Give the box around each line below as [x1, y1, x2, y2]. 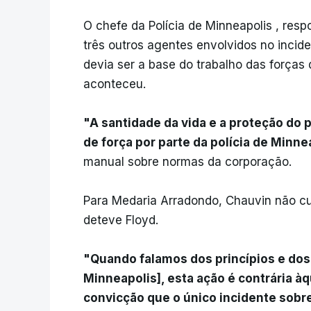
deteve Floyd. [83, 213, 158, 228]
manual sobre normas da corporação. [83, 155, 292, 169]
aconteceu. [83, 77, 146, 92]
